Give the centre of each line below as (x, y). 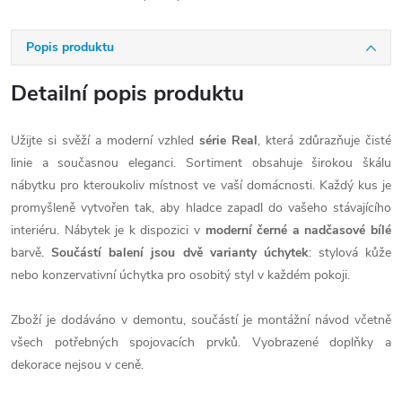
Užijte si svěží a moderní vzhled (105, 140)
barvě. (31, 253)
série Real (228, 140)
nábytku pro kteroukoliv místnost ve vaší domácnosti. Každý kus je (201, 185)
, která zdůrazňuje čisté (324, 140)
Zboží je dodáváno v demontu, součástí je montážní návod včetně (201, 320)
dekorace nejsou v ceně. (77, 365)
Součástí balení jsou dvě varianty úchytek (180, 253)
